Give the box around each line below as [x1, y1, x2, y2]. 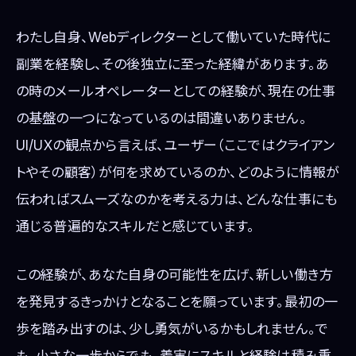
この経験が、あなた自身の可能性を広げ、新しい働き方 [16, 266, 334, 283]
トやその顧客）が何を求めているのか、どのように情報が [16, 164, 340, 180]
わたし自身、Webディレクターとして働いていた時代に [16, 29, 331, 45]
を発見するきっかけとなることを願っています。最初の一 [16, 293, 339, 310]
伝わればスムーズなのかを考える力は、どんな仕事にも [16, 191, 337, 207]
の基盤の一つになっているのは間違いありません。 [16, 110, 307, 126]
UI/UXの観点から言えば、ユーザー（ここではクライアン [16, 137, 335, 153]
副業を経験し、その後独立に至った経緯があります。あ [16, 56, 330, 72]
